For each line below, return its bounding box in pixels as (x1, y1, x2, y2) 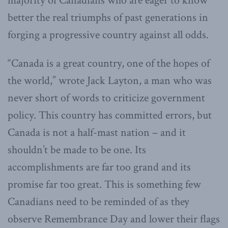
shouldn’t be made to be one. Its (8, 142, 146, 157)
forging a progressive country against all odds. (8, 27, 209, 42)
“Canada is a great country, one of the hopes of (8, 55, 210, 71)
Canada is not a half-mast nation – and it (8, 125, 186, 140)
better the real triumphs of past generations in (8, 10, 208, 25)
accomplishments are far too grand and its (8, 159, 191, 175)
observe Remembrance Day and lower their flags (8, 211, 220, 226)
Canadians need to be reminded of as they (8, 194, 189, 209)
